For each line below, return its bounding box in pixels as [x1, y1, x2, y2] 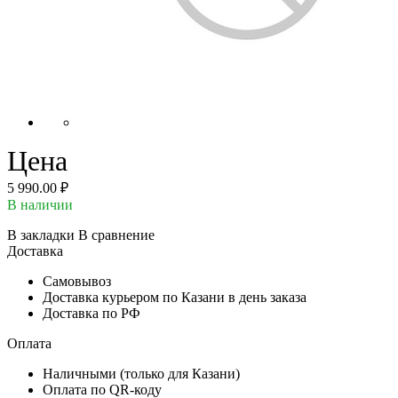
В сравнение [78, 227, 155, 243]
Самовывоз [43, 273, 111, 289]
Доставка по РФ [43, 305, 140, 321]
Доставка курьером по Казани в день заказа [43, 289, 306, 305]
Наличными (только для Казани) [43, 365, 240, 381]
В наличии [7, 196, 73, 212]
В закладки [7, 227, 75, 243]
